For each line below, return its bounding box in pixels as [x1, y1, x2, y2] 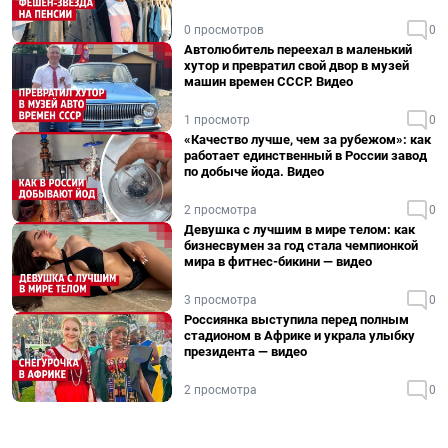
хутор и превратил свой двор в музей [184, 58, 409, 73]
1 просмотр [184, 113, 250, 127]
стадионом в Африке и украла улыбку [184, 328, 415, 343]
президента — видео [184, 344, 307, 359]
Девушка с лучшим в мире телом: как [184, 222, 415, 237]
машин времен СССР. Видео [184, 74, 353, 89]
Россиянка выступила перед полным [184, 312, 409, 327]
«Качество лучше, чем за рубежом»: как [184, 132, 431, 147]
